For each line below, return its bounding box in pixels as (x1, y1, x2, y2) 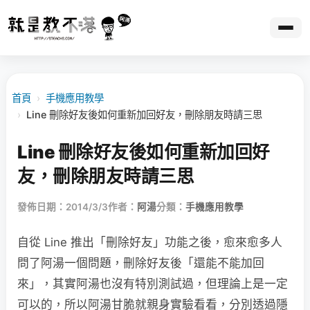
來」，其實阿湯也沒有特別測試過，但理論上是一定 (17, 277, 288, 291)
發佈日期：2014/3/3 (17, 201, 108, 212)
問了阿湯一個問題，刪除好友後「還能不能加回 (17, 256, 264, 270)
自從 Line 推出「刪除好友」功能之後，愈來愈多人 (17, 235, 282, 249)
